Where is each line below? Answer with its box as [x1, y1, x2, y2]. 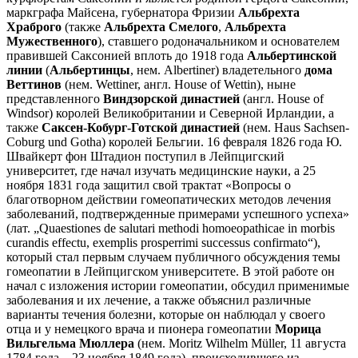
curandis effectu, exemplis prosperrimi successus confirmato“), [6, 235, 320, 249]
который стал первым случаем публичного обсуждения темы [6, 249, 340, 264]
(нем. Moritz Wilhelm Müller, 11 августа [134, 336, 346, 350]
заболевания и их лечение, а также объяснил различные [6, 292, 311, 307]
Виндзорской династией [103, 91, 240, 105]
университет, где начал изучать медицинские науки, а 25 [6, 163, 316, 177]
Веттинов [6, 77, 62, 91]
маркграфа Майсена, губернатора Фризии [6, 5, 238, 19]
